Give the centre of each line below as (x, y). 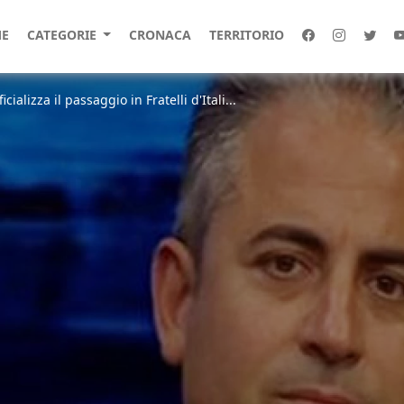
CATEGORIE (63, 35)
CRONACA (160, 35)
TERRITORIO (246, 35)
